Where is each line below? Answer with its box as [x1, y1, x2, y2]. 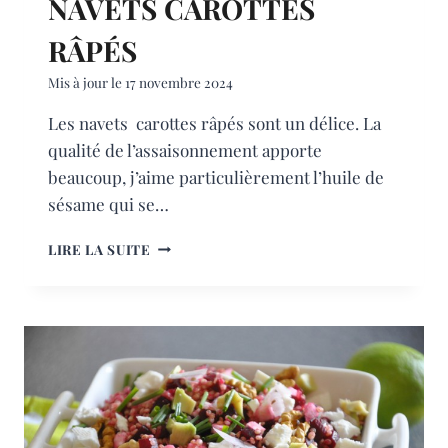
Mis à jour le [48, 72, 122, 91]
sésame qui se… [48, 192, 169, 215]
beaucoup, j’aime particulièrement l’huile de [48, 165, 384, 188]
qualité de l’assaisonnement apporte [48, 138, 322, 161]
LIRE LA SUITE [48, 239, 151, 258]
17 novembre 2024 [125, 72, 234, 91]
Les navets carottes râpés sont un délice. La [48, 111, 381, 134]
